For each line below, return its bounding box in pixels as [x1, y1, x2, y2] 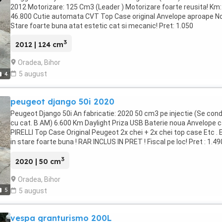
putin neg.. [10, 147, 43, 155]
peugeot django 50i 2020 [10, 97, 114, 107]
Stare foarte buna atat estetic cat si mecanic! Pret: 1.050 [10, 22, 193, 30]
